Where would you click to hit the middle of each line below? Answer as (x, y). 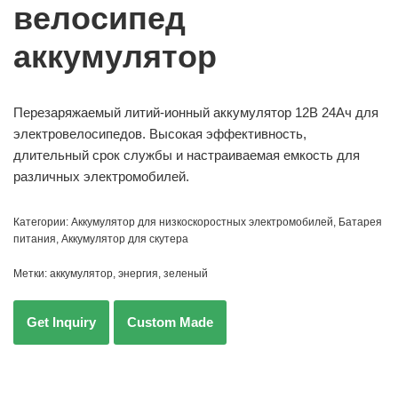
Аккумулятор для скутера (125, 239)
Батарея (360, 223)
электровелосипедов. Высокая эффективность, (160, 134)
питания (35, 239)
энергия (138, 274)
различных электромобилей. (101, 177)
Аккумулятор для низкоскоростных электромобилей (202, 223)
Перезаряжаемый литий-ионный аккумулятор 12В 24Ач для (196, 113)
